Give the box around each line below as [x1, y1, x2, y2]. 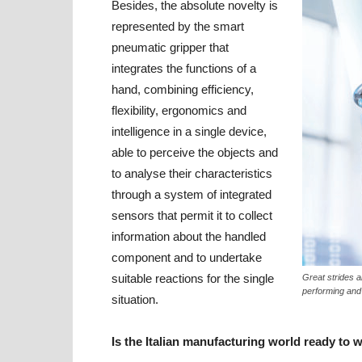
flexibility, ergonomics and [112, 103, 246, 117]
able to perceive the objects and [112, 145, 278, 159]
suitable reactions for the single [112, 271, 274, 285]
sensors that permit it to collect [112, 208, 272, 222]
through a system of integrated [112, 187, 271, 201]
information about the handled [112, 229, 266, 243]
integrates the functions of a [112, 61, 256, 75]
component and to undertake [112, 250, 262, 264]
